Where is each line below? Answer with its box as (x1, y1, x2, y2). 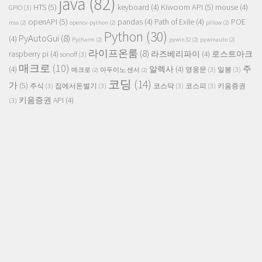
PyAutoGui (19, 32, 59, 44)
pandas (118, 16, 143, 27)
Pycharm (72, 35, 95, 43)
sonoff (60, 49, 77, 58)
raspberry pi (9, 49, 49, 59)
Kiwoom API (161, 1, 203, 12)
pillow (206, 18, 222, 26)
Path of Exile (154, 16, 194, 27)
